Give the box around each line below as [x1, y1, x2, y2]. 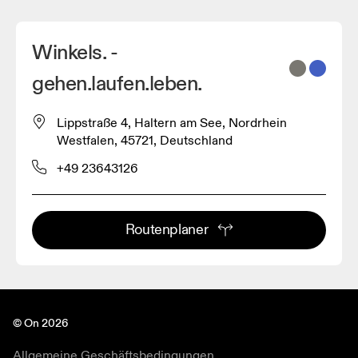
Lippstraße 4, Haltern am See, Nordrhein [57, 114, 287, 131]
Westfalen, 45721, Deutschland [57, 132, 233, 149]
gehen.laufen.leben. [32, 70, 202, 97]
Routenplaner [125, 220, 209, 239]
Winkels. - [32, 39, 118, 66]
